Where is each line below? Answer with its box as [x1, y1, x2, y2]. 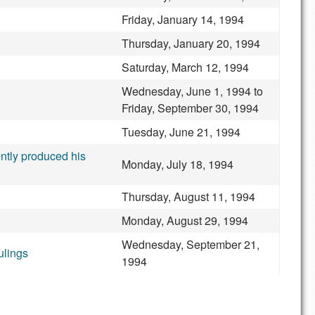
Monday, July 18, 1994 [122, 156, 233, 172]
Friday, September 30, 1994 [122, 100, 259, 116]
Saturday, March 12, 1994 [122, 59, 249, 75]
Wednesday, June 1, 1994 [122, 83, 251, 99]
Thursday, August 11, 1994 [122, 188, 255, 205]
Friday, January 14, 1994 [122, 11, 244, 27]
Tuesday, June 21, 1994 [122, 124, 240, 140]
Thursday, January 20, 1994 [122, 35, 260, 51]
